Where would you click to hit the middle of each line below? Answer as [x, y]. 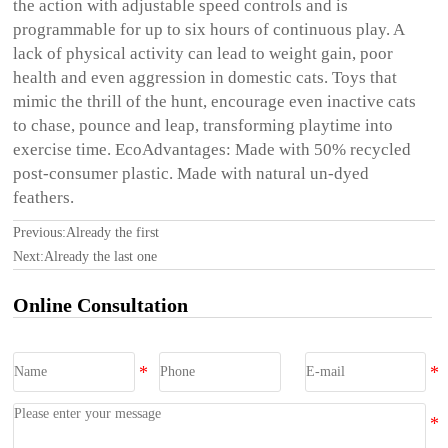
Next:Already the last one [85, 256]
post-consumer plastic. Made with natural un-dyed [191, 173]
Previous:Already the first [86, 232]
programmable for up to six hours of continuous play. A [209, 29]
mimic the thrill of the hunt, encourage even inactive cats [215, 101]
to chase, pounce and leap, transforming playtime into [203, 125]
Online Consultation [101, 304]
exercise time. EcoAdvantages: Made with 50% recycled [212, 149]
